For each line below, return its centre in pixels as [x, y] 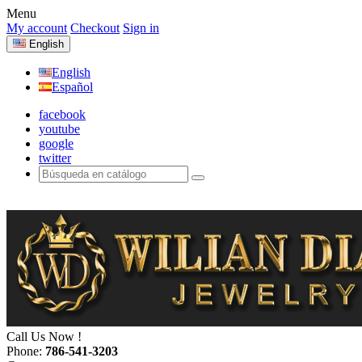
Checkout [95, 28]
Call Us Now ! [44, 337]
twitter [55, 158]
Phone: [26, 351]
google [56, 143]
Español [72, 87]
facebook [62, 114]
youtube [59, 129]
